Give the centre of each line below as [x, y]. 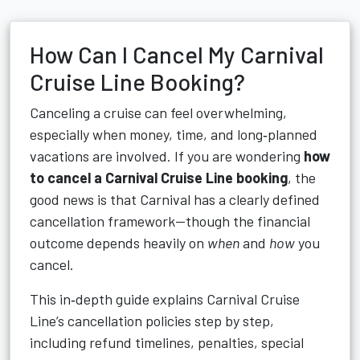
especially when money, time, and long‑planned [174, 134]
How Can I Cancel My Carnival [177, 54]
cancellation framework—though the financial [170, 221]
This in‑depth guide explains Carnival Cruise [165, 299]
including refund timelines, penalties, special [167, 342]
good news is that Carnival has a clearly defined [175, 199]
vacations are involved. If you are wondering [167, 156]
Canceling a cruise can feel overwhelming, [158, 112]
